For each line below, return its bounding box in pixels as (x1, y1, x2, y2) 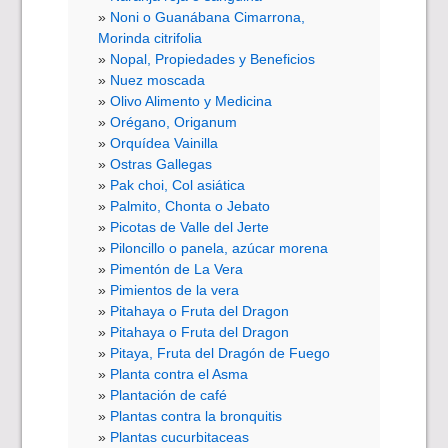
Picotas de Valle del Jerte (110, 219, 270, 236)
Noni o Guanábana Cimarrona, (110, 9, 306, 26)
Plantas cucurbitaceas (110, 429, 250, 446)
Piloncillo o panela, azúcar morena (110, 240, 329, 257)
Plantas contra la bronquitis (110, 408, 283, 425)
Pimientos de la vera (110, 282, 240, 299)
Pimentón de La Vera (110, 261, 244, 278)
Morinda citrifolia (98, 30, 203, 47)
